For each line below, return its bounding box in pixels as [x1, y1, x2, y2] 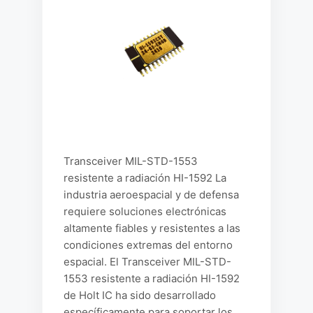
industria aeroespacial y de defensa [64, 188, 239, 201]
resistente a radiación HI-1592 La [64, 171, 226, 184]
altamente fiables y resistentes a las [64, 221, 240, 235]
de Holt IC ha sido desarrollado [64, 289, 216, 302]
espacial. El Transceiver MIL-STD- [64, 255, 231, 268]
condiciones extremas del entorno [64, 238, 233, 252]
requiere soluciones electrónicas [64, 205, 226, 218]
